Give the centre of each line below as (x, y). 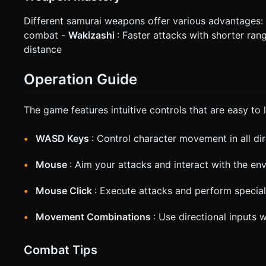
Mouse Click (65, 190)
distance (43, 49)
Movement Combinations (94, 216)
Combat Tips (61, 250)
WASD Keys (64, 138)
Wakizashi (93, 35)
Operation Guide (80, 79)
